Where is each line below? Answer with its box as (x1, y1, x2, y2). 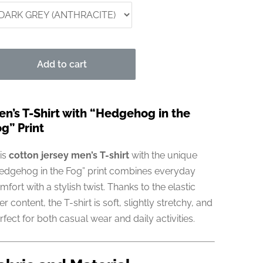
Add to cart (37, 58, 87, 70)
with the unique (129, 149, 197, 161)
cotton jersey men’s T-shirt (8, 149, 129, 161)
